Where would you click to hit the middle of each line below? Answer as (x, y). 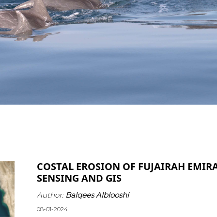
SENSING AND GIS (79, 178)
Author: (51, 195)
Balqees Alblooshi (97, 195)
